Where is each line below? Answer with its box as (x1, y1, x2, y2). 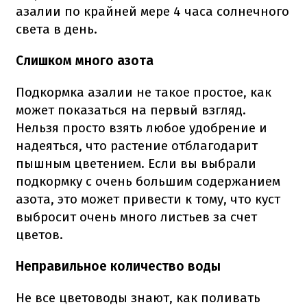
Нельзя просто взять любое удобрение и (16, 119, 267, 136)
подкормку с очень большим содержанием (16, 173, 280, 189)
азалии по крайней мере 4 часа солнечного (16, 3, 289, 19)
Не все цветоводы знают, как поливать (16, 289, 260, 306)
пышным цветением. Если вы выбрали (16, 155, 256, 171)
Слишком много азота (16, 52, 153, 69)
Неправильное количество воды (16, 258, 221, 274)
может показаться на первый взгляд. (16, 101, 246, 118)
